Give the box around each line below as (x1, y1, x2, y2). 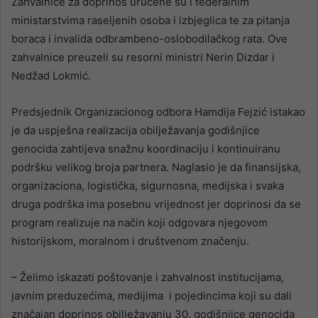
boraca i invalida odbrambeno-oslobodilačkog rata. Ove (11, 31, 287, 45)
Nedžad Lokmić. (11, 68, 91, 82)
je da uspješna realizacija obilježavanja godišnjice (11, 123, 260, 137)
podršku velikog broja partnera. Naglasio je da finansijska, (11, 160, 301, 174)
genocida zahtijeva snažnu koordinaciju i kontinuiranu (11, 141, 280, 155)
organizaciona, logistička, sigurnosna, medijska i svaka (11, 178, 284, 192)
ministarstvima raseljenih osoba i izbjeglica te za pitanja (11, 13, 290, 27)
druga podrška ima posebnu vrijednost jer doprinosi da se (11, 197, 301, 211)
